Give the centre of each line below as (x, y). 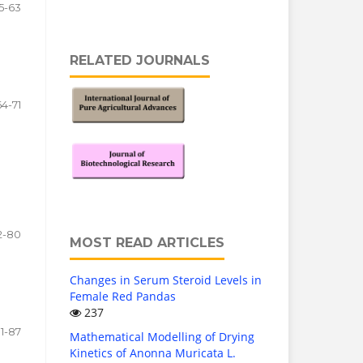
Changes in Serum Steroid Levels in (166, 280)
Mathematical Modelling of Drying (162, 337)
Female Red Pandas (123, 297)
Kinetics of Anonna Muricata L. (153, 353)
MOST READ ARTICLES (147, 243)
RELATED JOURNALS (140, 61)
